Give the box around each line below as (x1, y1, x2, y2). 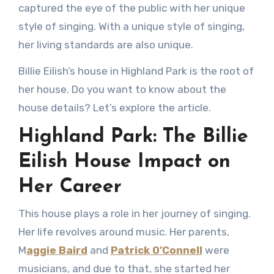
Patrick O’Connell (110, 243, 202, 256)
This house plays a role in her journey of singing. (18, 207, 251, 220)
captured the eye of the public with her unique (18, 2, 245, 15)
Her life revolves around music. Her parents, (18, 225, 229, 238)
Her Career (18, 177, 122, 198)
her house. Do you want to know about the (18, 83, 226, 96)
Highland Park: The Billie (18, 127, 248, 147)
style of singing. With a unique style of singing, (18, 20, 245, 33)
